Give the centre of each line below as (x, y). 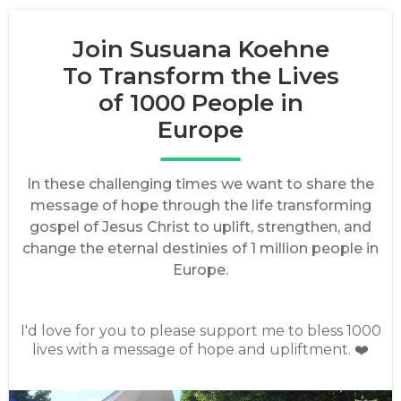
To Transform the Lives (200, 76)
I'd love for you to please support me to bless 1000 (200, 331)
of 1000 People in (200, 103)
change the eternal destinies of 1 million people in (200, 248)
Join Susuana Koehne (200, 49)
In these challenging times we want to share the (200, 184)
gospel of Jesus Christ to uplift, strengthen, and (200, 227)
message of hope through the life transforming (200, 205)
